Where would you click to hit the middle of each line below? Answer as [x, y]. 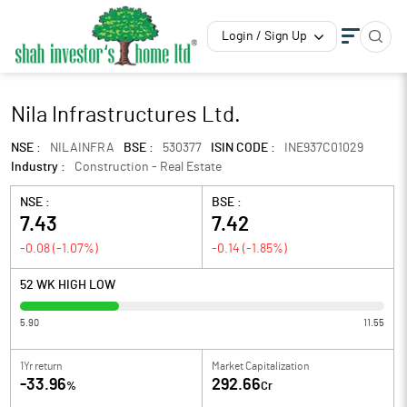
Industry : [38, 167]
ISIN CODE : [243, 148]
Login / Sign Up [264, 36]
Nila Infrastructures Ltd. [126, 115]
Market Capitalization [260, 366]
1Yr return [41, 366]
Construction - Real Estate [148, 167]
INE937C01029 [324, 148]
